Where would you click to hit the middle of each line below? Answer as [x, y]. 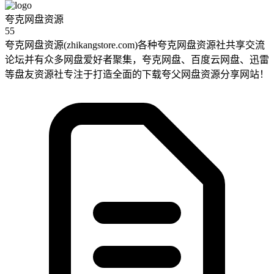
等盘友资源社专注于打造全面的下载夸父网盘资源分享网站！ [137, 74]
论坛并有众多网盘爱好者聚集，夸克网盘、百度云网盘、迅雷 [137, 59]
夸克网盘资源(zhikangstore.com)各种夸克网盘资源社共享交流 [135, 45]
